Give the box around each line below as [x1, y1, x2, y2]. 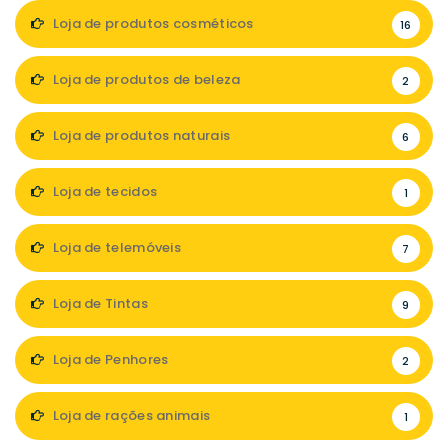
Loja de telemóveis [49, 238, 182, 258]
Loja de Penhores [49, 350, 169, 370]
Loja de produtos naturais [49, 126, 231, 146]
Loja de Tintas [49, 294, 148, 314]
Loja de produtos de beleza [49, 70, 241, 90]
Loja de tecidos [49, 182, 158, 202]
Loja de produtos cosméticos [49, 14, 254, 34]
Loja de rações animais [49, 406, 211, 426]
